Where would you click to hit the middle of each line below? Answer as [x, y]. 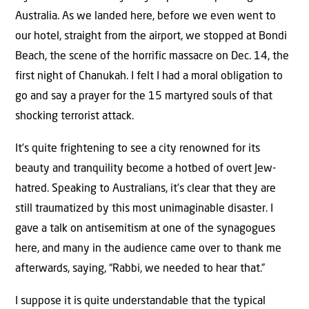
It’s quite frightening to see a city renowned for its [138, 149]
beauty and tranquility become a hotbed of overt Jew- [146, 169]
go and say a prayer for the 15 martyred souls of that [144, 96]
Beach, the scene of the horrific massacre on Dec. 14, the [152, 56]
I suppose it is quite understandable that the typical [140, 302]
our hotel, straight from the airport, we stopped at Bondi [151, 36]
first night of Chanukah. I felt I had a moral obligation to [149, 76]
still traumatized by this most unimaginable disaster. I [144, 209]
